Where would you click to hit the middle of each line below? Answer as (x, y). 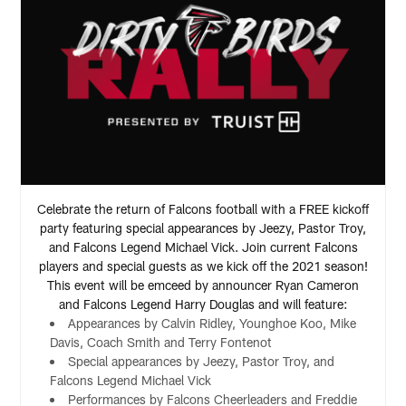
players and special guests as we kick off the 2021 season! (203, 266)
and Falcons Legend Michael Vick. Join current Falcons (203, 247)
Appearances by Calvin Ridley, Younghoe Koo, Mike (213, 324)
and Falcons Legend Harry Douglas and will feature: (203, 304)
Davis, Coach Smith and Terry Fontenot (161, 343)
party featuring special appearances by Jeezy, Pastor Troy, (203, 228)
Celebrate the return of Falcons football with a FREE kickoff (203, 209)
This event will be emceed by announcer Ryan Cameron (203, 285)
